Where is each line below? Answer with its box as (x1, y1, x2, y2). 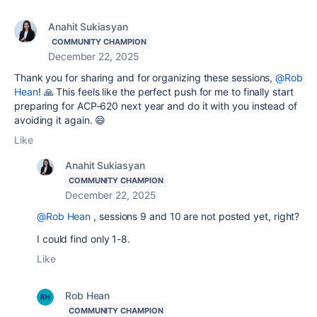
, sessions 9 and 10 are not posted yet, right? (91, 210, 300, 222)
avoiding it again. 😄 (14, 114, 106, 126)
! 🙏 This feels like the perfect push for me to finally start (38, 86, 294, 98)
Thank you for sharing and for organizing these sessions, (14, 71, 276, 83)
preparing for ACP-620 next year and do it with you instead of (14, 100, 297, 112)
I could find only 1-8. (37, 233, 134, 245)
